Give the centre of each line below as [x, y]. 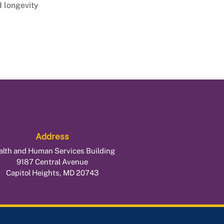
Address [52, 137]
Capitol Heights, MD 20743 [52, 173]
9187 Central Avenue [52, 162]
